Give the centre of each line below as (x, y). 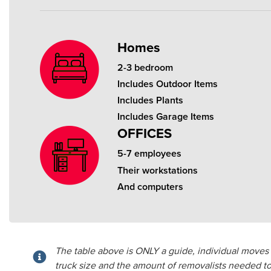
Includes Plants (150, 100)
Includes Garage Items (165, 117)
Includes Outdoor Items (167, 84)
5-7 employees (149, 154)
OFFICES (144, 134)
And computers (150, 187)
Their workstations (157, 170)
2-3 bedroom (145, 67)
